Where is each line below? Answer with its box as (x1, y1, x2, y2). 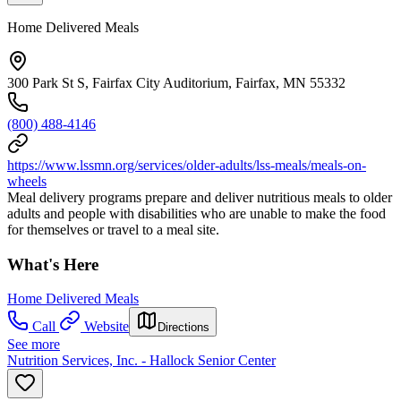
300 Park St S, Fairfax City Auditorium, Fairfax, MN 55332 (7, 75, 346, 90)
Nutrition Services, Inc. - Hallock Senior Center (7, 353, 276, 369)
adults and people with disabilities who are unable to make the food (7, 206, 386, 221)
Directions (158, 320, 209, 335)
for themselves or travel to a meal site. (7, 222, 219, 237)
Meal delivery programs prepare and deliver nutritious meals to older (7, 190, 392, 205)
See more (7, 337, 60, 353)
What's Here (7, 254, 98, 274)
